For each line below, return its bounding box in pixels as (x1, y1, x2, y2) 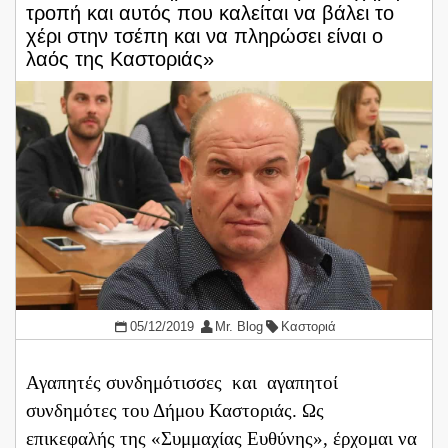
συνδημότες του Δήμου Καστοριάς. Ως (26, 400, 329, 421)
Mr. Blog (215, 318, 264, 334)
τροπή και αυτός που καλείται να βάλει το (26, 2, 394, 25)
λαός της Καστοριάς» (26, 48, 214, 71)
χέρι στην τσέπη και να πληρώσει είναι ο (26, 25, 383, 48)
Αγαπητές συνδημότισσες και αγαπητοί (26, 372, 338, 393)
